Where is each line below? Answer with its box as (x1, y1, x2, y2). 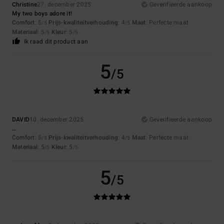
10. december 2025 (29, 115, 84, 124)
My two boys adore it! (12, 9, 72, 18)
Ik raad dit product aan (23, 37, 88, 46)
